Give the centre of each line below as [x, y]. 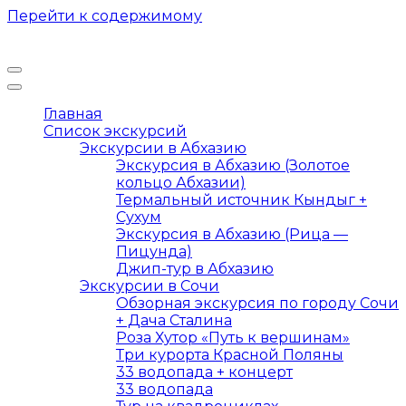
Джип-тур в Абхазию [195, 269]
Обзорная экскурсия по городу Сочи [257, 303]
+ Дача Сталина [174, 320]
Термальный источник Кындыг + [242, 200]
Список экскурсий [115, 131]
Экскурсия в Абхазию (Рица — [232, 234]
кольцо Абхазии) [181, 183]
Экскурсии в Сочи [150, 286]
